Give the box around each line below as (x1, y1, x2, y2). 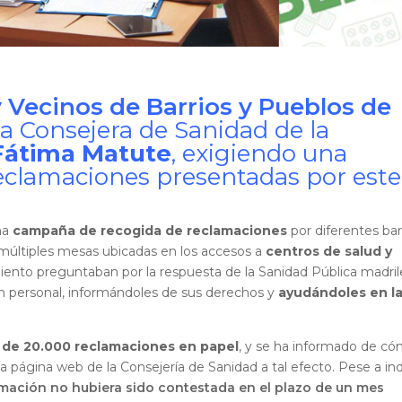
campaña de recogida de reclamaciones (13, 223, 288, 240)
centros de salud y (266, 243, 393, 260)
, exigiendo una (171, 139, 348, 169)
